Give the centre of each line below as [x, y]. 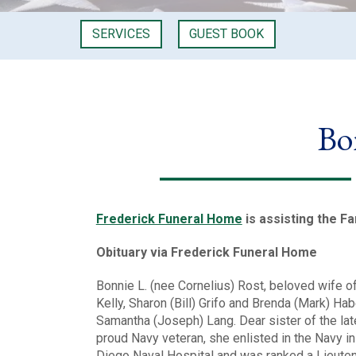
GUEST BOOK [227, 34]
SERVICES [121, 34]
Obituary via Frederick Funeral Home [206, 252]
